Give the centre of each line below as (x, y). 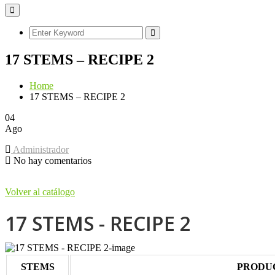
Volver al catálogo (40, 192)
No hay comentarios (51, 160)
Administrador (40, 149)
